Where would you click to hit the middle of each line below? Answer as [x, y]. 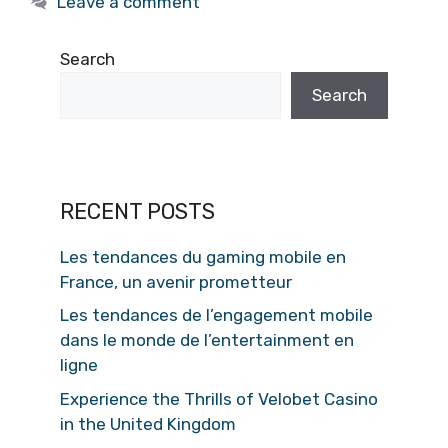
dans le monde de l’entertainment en [207, 340]
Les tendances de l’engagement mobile [216, 315]
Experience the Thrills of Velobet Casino [219, 398]
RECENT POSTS [137, 211]
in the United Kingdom [148, 423]
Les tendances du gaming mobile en [203, 256]
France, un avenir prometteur [176, 281]
